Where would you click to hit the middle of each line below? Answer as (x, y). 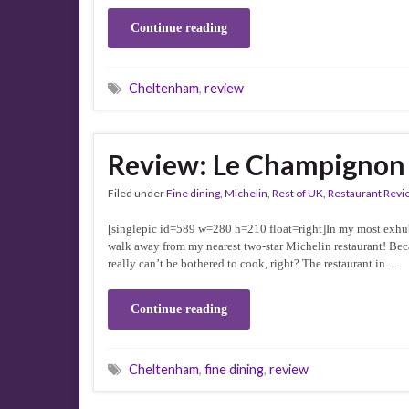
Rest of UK (298, 193)
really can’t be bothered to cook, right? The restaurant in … (254, 263)
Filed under (137, 193)
